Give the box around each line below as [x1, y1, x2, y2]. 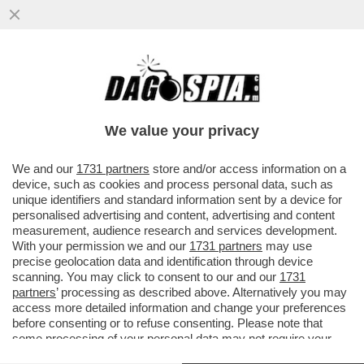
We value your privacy [105, 123, 259, 139]
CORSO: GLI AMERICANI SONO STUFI [8, 89, 305, 108]
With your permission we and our [12, 239, 189, 253]
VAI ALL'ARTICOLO [32, 141, 148, 155]
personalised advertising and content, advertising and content [12, 208, 335, 222]
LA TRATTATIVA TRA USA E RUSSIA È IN [8, 72, 319, 91]
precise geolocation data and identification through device [12, 254, 313, 268]
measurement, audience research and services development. [12, 223, 337, 237]
